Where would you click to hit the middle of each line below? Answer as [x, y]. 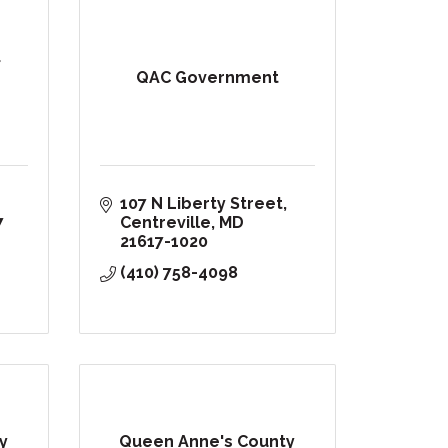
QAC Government [207, 78]
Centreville [165, 223]
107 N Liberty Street [201, 204]
